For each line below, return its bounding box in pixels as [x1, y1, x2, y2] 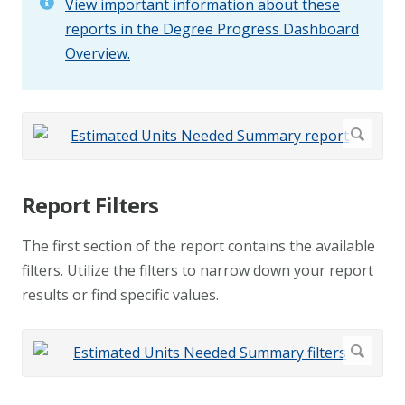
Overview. [65, 43, 130, 64]
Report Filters [22, 190, 158, 221]
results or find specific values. [22, 285, 219, 306]
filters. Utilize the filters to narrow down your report [22, 260, 373, 281]
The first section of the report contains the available [22, 236, 375, 257]
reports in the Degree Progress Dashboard [65, 19, 359, 40]
